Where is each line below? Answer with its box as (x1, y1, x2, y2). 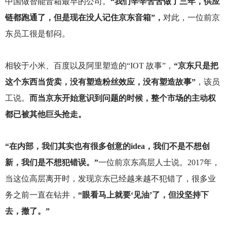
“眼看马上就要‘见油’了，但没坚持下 (78, 191, 209, 200)
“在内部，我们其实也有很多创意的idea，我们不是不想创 (5, 142, 210, 151)
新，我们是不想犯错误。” (5, 158, 98, 167)
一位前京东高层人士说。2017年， (98, 158, 220, 167)
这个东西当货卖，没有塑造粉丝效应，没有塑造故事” (5, 78, 196, 87)
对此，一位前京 (163, 13, 220, 22)
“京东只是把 (173, 61, 218, 70)
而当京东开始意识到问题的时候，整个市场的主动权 (29, 94, 216, 103)
